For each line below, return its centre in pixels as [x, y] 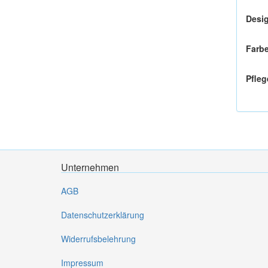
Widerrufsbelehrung [98, 239]
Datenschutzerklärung [103, 215]
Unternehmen [90, 167]
